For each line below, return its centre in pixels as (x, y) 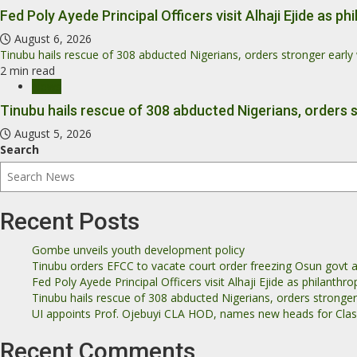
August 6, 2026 (51, 39)
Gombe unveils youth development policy (138, 250)
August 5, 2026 (51, 134)
